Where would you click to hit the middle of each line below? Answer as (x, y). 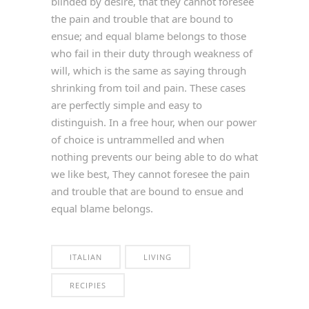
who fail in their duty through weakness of (152, 53)
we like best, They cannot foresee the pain (150, 174)
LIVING (158, 257)
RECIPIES (88, 286)
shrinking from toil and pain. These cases (148, 88)
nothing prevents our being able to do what (154, 157)
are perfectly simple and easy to (127, 105)
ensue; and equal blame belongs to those (149, 36)
